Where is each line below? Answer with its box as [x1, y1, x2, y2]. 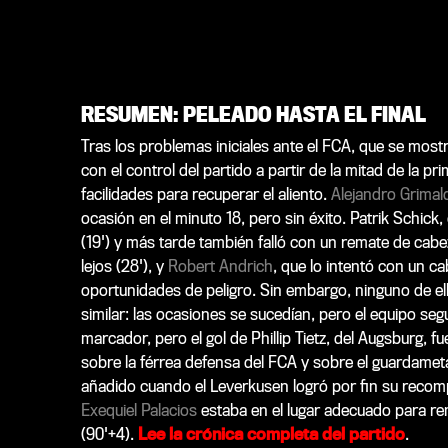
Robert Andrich [167, 256, 273, 276]
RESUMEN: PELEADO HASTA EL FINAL [80, 102, 426, 127]
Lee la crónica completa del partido [137, 424, 405, 444]
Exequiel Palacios [80, 400, 197, 420]
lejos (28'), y [80, 256, 168, 276]
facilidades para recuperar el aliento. [80, 184, 331, 204]
